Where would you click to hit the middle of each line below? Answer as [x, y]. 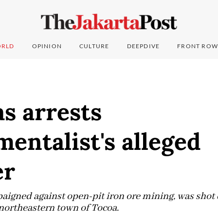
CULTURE [94, 46]
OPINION [47, 46]
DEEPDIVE [143, 46]
